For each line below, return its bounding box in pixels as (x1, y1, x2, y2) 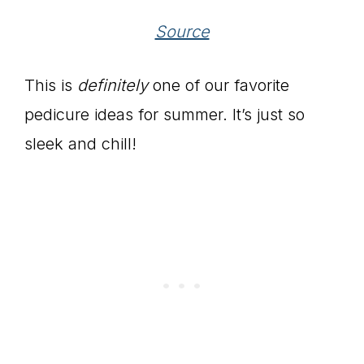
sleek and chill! (24, 134, 136, 154)
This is (24, 76, 77, 96)
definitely (77, 76, 153, 96)
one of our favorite (153, 76, 289, 96)
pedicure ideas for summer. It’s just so (24, 105, 305, 125)
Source (154, 22, 210, 42)
